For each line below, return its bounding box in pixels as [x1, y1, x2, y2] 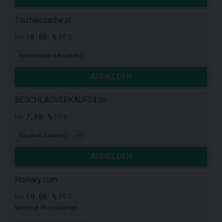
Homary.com [15, 175, 57, 184]
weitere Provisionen [15, 204, 78, 212]
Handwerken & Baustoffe [19, 53, 82, 59]
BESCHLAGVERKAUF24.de [15, 95, 107, 105]
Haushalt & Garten [19, 132, 65, 139]
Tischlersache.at [15, 15, 71, 25]
